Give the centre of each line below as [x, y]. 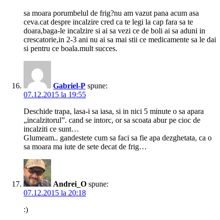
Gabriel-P [69, 86]
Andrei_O [70, 184]
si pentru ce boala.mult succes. [70, 49]
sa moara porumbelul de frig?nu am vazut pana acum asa [111, 13]
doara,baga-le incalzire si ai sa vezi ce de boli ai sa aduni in [114, 31]
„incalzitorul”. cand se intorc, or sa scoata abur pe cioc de [112, 120]
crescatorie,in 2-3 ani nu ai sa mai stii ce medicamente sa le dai [120, 40]
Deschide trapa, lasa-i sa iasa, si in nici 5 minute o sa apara [114, 111]
